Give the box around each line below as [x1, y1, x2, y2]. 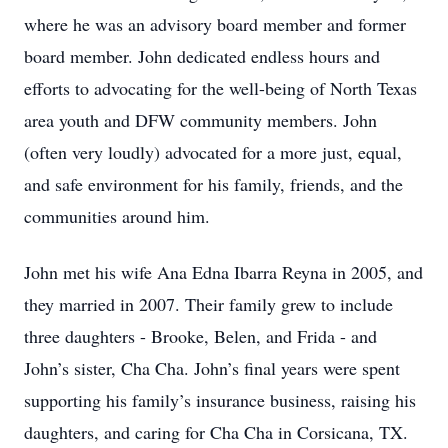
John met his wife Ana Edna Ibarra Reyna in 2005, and [24, 260, 423, 284]
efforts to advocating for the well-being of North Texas [24, 76, 417, 100]
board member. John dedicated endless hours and [24, 44, 380, 68]
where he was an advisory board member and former [24, 12, 406, 36]
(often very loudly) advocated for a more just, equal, [24, 140, 402, 164]
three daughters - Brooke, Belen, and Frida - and [24, 324, 377, 348]
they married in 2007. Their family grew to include [24, 292, 393, 316]
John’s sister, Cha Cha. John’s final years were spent [24, 356, 400, 380]
